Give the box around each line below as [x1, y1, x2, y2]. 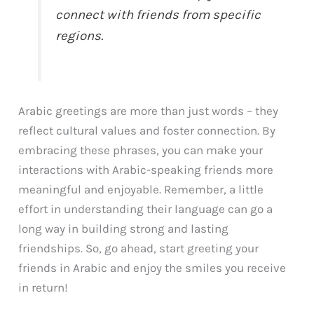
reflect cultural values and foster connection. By [18, 123, 276, 138]
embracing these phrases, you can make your [18, 143, 264, 158]
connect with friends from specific [55, 7, 261, 23]
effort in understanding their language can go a [18, 202, 273, 217]
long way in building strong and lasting [18, 221, 229, 236]
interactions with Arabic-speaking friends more [18, 163, 274, 177]
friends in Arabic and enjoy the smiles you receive [18, 261, 287, 275]
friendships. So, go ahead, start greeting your [18, 241, 259, 256]
